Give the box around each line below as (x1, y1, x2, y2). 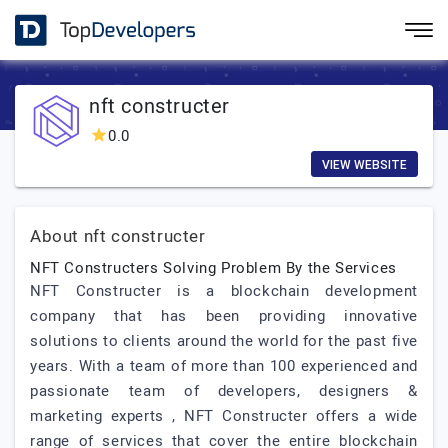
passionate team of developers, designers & (30, 380, 418, 402)
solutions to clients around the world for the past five (30, 330, 419, 352)
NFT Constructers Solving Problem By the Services (30, 257, 397, 279)
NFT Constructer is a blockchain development (30, 280, 418, 302)
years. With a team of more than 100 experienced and (30, 355, 418, 377)
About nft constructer (30, 224, 206, 249)
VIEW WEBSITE (322, 158, 407, 172)
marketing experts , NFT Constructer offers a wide (30, 405, 418, 427)
